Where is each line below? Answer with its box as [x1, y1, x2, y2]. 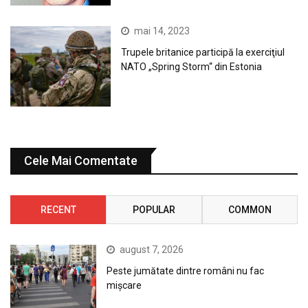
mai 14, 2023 [134, 25, 190, 36]
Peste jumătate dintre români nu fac [107, 265, 265, 276]
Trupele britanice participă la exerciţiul [121, 46, 285, 58]
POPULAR [132, 203, 175, 215]
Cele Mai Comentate [24, 153, 137, 168]
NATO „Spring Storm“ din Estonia [121, 60, 263, 72]
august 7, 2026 [120, 243, 184, 255]
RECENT [40, 203, 76, 215]
